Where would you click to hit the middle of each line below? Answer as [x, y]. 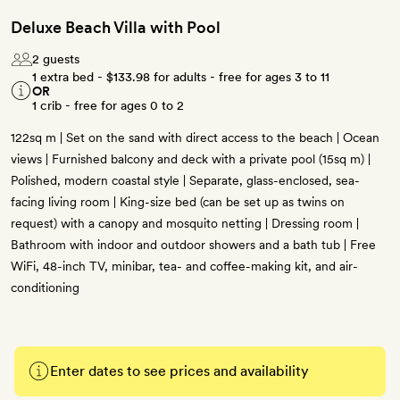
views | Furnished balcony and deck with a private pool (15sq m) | [191, 159]
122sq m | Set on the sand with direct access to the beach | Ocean [195, 138]
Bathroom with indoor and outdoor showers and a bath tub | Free [193, 245]
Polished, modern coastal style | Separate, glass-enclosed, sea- [185, 181]
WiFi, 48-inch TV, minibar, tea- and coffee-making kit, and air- [184, 267]
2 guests [56, 59]
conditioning [45, 288]
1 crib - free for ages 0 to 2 [108, 106]
